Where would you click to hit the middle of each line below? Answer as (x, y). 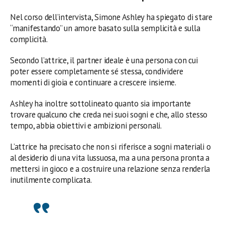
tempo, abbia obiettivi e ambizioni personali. (86, 125)
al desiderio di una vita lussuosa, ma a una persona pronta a (110, 157)
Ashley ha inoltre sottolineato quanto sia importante (101, 103)
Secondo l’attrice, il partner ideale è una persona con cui (104, 60)
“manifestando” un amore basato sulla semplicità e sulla (105, 28)
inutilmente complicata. (51, 180)
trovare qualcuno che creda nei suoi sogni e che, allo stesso (109, 114)
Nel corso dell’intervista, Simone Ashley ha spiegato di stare (111, 17)
